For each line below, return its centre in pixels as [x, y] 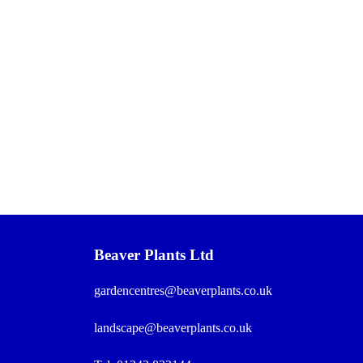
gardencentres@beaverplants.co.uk [183, 290]
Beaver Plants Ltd [154, 254]
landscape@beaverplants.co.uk [173, 327]
